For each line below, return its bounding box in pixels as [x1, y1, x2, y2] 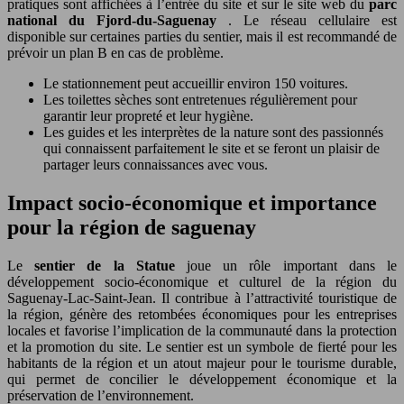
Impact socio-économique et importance [7, 190, 377, 215]
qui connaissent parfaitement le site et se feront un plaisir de [43, 140, 380, 156]
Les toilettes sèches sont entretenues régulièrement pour [43, 91, 357, 107]
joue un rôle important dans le [187, 257, 398, 273]
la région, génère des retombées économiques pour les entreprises [7, 306, 397, 322]
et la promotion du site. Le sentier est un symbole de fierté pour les [7, 338, 397, 354]
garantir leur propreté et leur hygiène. [43, 107, 253, 124]
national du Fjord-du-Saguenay [7, 12, 228, 28]
